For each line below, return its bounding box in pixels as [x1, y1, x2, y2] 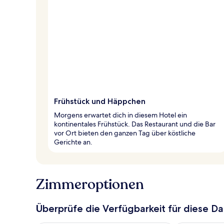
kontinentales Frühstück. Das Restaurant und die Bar [54, 119, 215, 128]
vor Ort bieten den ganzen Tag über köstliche [54, 128, 195, 137]
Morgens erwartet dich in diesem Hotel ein [54, 110, 187, 119]
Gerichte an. [54, 137, 92, 146]
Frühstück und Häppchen [54, 96, 145, 106]
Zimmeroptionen [36, 174, 144, 194]
